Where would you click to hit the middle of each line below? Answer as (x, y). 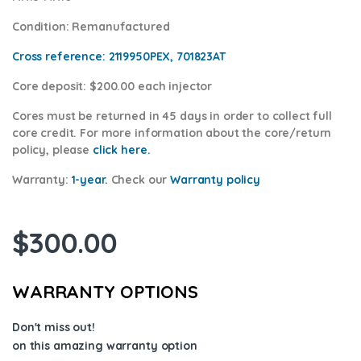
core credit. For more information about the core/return (172, 133)
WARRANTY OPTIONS (105, 292)
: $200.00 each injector (148, 87)
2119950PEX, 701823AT (167, 57)
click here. (121, 150)
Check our (139, 180)
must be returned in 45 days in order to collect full (188, 116)
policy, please (52, 150)
